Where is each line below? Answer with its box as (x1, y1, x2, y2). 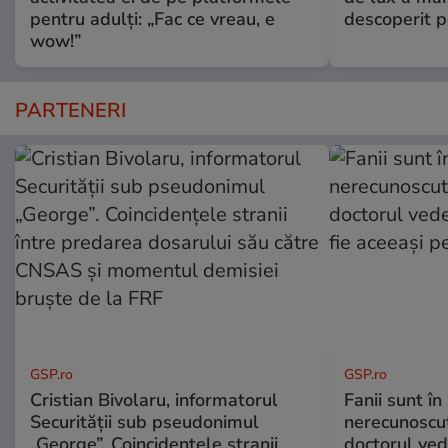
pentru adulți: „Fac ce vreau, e (30, 6, 275, 31)
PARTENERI (15, 96, 126, 124)
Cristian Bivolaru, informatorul (30, 387, 278, 412)
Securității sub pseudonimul (30, 409, 259, 434)
